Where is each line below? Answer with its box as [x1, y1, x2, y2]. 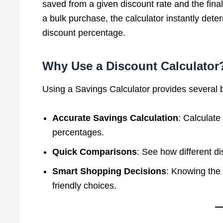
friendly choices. [52, 180, 116, 191]
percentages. [52, 127, 104, 137]
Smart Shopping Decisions [52, 166, 166, 176]
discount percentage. [42, 27, 125, 38]
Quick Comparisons [52, 146, 137, 157]
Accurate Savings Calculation [52, 112, 178, 123]
